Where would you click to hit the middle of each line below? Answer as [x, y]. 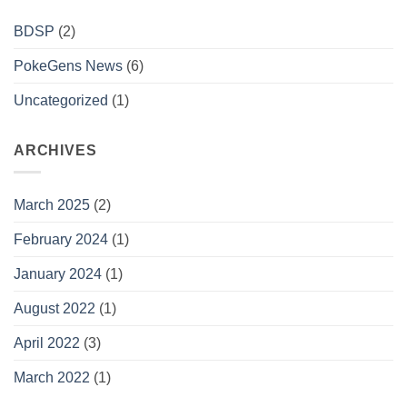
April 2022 [47, 343]
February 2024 [61, 240]
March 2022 [52, 378]
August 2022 [55, 309]
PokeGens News [68, 65]
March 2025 [52, 205]
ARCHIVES [55, 150]
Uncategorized [61, 100]
